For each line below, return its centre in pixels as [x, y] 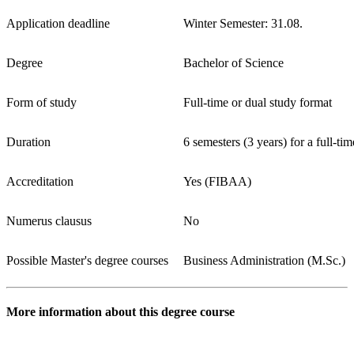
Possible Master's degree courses [87, 260]
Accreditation [40, 181]
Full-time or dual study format [258, 102]
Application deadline [58, 23]
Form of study [41, 102]
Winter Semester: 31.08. [243, 23]
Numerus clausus [49, 220]
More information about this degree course [121, 312]
